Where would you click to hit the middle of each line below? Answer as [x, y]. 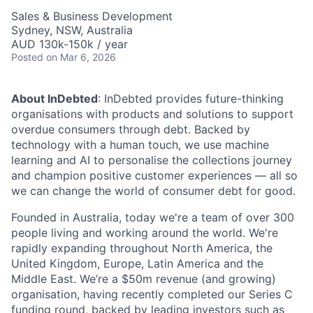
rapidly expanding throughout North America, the [142, 248]
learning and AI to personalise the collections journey [152, 160]
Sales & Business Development [92, 16]
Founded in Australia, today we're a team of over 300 [153, 217]
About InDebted [54, 98]
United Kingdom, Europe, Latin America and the [137, 263]
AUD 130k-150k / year [70, 44]
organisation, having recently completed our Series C [152, 294]
